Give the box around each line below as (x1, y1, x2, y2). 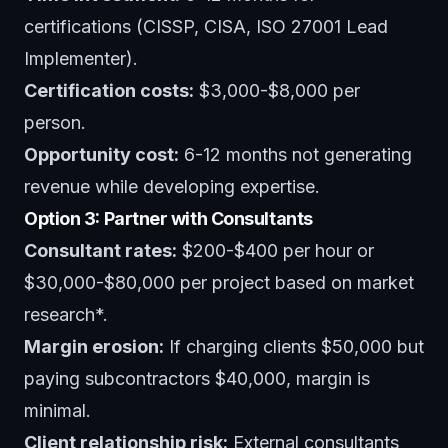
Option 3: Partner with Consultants (24, 207, 313, 229)
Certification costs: (24, 79, 194, 101)
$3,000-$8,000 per (194, 79, 360, 101)
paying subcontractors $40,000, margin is (24, 367, 370, 389)
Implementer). (24, 47, 138, 69)
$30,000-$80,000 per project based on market (24, 271, 414, 293)
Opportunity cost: (24, 143, 179, 165)
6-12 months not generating (179, 143, 412, 165)
